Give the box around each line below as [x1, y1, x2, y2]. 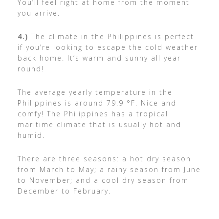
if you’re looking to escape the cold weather [17, 43, 198, 52]
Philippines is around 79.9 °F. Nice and [17, 98, 176, 108]
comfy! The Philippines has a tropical [17, 109, 168, 119]
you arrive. [17, 8, 63, 18]
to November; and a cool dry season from [17, 175, 189, 185]
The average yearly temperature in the [17, 88, 173, 97]
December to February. [17, 186, 114, 196]
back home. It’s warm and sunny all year [17, 53, 181, 63]
